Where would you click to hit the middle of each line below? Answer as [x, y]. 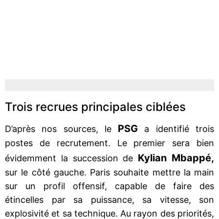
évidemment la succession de [72, 158]
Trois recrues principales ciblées [95, 107]
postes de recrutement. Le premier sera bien [109, 143]
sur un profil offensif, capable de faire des [109, 186]
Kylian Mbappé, [176, 158]
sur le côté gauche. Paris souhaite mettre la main [109, 172]
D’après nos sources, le [62, 129]
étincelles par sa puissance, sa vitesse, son [109, 199]
